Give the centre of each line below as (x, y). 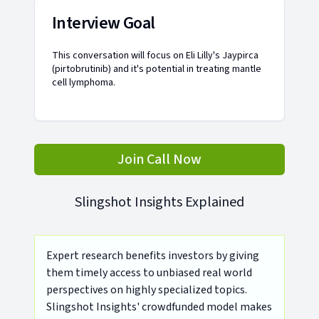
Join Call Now (159, 159)
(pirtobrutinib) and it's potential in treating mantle (157, 69)
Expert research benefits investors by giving (153, 256)
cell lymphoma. (84, 83)
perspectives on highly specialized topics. (147, 290)
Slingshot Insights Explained (159, 202)
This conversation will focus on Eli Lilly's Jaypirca (155, 56)
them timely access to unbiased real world (149, 273)
